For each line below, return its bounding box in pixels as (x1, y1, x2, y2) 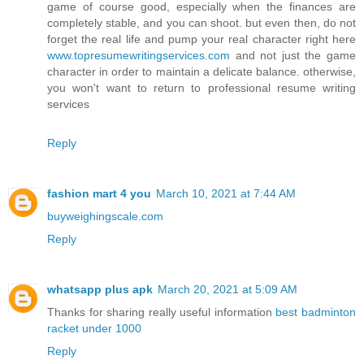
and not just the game (230, 49, 356, 63)
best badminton (275, 305, 357, 318)
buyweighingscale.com (47, 210, 163, 223)
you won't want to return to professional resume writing (47, 81, 356, 95)
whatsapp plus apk (47, 283, 153, 296)
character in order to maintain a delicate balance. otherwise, (47, 65, 356, 79)
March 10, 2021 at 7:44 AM (156, 187, 296, 201)
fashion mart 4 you (47, 187, 151, 201)
